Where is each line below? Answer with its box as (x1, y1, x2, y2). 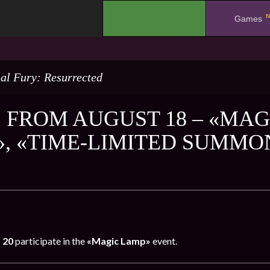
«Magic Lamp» (87, 235, 151, 246)
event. (151, 235, 177, 246)
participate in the (13, 235, 87, 246)
